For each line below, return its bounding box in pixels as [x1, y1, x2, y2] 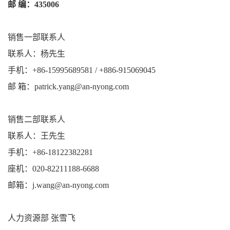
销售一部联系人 [8, 33, 65, 42]
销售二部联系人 [8, 115, 65, 124]
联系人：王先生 [8, 131, 65, 140]
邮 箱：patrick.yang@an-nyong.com [8, 82, 129, 91]
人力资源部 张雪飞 [8, 214, 75, 222]
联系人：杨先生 [8, 49, 65, 58]
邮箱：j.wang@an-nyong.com [8, 181, 109, 189]
